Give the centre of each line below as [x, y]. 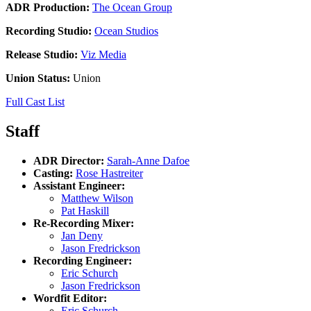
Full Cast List [35, 101]
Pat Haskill [85, 210]
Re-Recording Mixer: [84, 223]
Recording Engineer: [83, 260]
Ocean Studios [126, 31]
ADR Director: [69, 160]
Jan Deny [82, 235]
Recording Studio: [49, 31]
